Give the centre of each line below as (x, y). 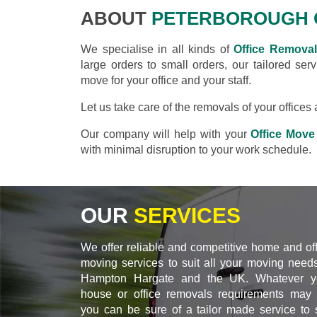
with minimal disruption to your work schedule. (196, 149)
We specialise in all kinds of (157, 49)
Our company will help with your (166, 134)
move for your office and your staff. (166, 80)
